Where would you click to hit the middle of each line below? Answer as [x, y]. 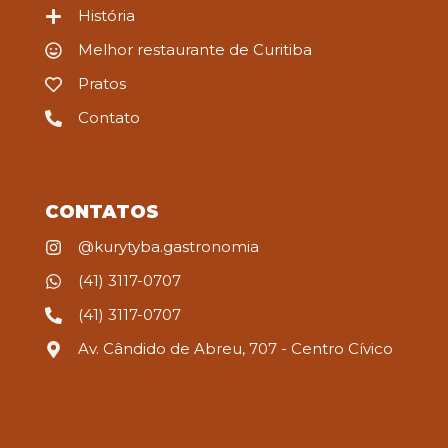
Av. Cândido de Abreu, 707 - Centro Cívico [236, 349]
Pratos [102, 84]
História [107, 16]
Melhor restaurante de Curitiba [195, 50]
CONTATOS [102, 212]
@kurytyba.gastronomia [169, 247]
